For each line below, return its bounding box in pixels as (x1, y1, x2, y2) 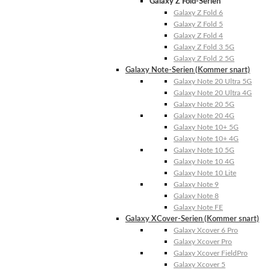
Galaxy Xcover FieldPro (174, 250, 248, 257)
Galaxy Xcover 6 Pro (174, 227, 238, 234)
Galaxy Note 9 (174, 181, 219, 189)
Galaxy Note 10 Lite (174, 169, 236, 177)
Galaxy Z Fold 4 (174, 32, 223, 40)
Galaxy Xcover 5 (174, 261, 225, 269)
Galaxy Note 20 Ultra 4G (174, 89, 252, 97)
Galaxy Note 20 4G (174, 112, 234, 120)
